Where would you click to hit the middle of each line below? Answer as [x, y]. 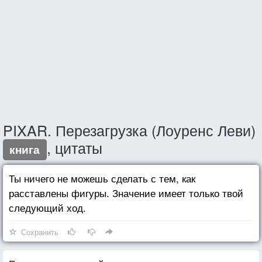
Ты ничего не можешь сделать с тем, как [102, 178]
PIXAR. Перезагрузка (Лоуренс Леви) [129, 130]
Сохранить [40, 232]
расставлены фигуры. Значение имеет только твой [126, 192]
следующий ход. [47, 207]
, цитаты [74, 147]
